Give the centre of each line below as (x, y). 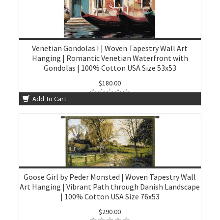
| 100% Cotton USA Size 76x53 (110, 196)
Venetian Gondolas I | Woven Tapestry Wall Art (110, 48)
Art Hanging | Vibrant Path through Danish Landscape (110, 187)
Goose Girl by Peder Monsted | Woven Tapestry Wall (110, 177)
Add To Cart (49, 99)
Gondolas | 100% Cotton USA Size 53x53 (110, 68)
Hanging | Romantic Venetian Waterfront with (110, 58)
